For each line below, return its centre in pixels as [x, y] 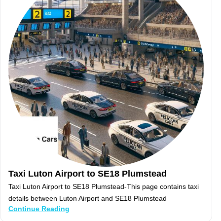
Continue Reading [39, 209]
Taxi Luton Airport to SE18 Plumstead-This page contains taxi [104, 187]
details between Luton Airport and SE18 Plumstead [88, 199]
